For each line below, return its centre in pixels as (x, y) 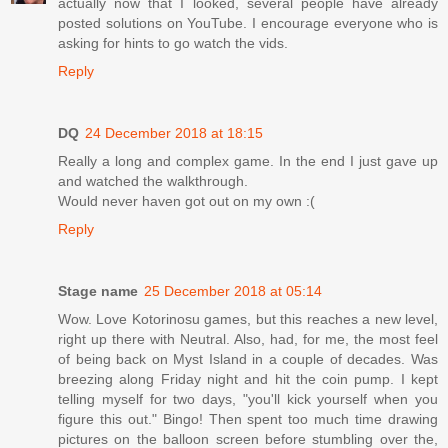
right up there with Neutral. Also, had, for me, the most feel (248, 339)
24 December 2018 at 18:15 (174, 133)
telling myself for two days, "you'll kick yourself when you (248, 399)
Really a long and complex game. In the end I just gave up (248, 161)
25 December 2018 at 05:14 (233, 291)
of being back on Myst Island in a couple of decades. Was (248, 359)
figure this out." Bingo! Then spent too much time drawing (248, 419)
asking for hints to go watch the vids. (173, 43)
